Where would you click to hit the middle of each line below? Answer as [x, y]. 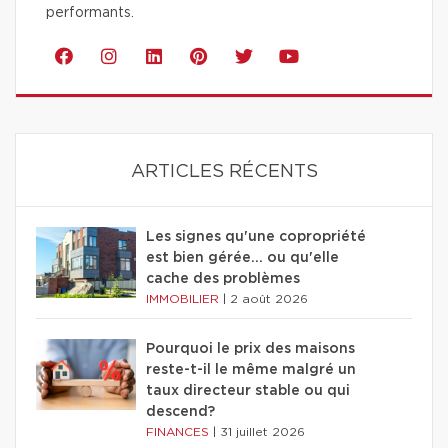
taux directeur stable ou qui [248, 391]
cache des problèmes [223, 279]
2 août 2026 [269, 299]
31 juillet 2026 [262, 432]
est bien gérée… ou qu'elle [242, 258]
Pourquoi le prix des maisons [250, 349]
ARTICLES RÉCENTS [224, 172]
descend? [180, 412]
